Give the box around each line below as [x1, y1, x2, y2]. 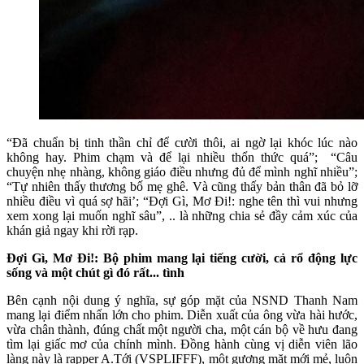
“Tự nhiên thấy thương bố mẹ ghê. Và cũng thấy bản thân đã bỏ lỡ [6, 179, 357, 193]
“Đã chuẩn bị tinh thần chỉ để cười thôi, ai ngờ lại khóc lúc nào [6, 135, 357, 149]
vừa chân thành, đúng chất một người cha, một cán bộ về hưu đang [6, 322, 357, 336]
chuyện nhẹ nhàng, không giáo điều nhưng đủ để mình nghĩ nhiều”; [6, 164, 357, 179]
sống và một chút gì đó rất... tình [6, 265, 184, 279]
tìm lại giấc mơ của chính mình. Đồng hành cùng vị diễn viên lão [6, 336, 357, 351]
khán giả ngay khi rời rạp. [6, 223, 138, 237]
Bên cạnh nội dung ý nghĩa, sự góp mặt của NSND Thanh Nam [6, 292, 357, 307]
